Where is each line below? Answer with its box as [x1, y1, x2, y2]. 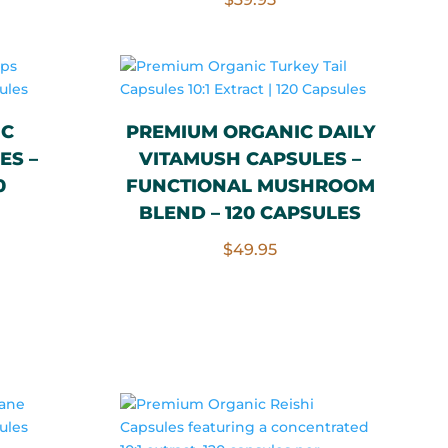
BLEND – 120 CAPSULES [139, 201, 362, 224]
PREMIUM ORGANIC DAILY [125, 120, 375, 143]
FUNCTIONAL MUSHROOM [125, 174, 375, 197]
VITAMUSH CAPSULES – [139, 147, 362, 170]
